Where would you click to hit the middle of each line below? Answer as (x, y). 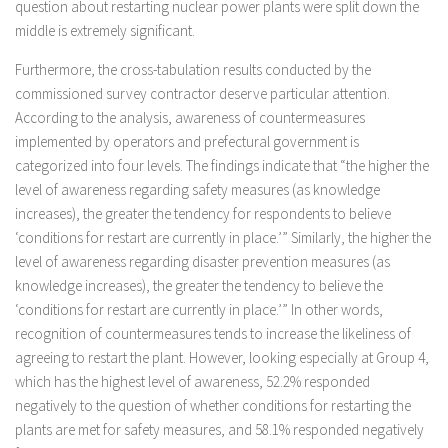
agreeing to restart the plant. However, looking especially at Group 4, (222, 357)
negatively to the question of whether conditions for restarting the (213, 405)
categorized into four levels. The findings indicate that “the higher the (222, 165)
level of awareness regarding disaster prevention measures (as (202, 261)
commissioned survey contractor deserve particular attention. (202, 93)
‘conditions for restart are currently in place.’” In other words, (199, 309)
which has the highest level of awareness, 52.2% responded (192, 381)
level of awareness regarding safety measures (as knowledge (197, 189)
